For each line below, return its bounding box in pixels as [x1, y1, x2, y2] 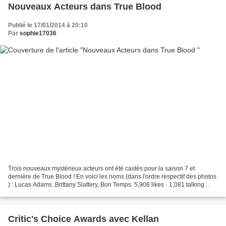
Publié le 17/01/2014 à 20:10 [8, 22, 88, 29]
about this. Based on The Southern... [8, 189, 107, 196]
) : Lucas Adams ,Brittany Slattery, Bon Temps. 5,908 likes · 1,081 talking [8, 181, 204, 188]
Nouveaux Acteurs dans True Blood [8, 2, 161, 12]
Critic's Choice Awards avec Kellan [8, 213, 159, 224]
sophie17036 [20, 30, 56, 37]
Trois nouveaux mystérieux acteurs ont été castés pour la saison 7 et [8, 164, 195, 172]
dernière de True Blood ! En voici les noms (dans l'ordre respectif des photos [8, 173, 216, 180]
